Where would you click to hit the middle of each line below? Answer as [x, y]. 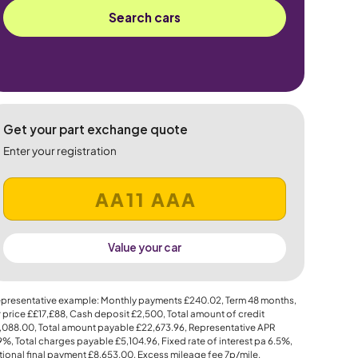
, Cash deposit [98, 314]
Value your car [144, 248]
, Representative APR [229, 328]
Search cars [144, 18]
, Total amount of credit [213, 314]
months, [277, 300]
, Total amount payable [85, 328]
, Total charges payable [63, 341]
